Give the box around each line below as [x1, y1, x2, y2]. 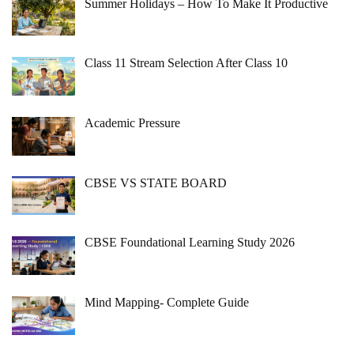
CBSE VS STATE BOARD [85, 175, 227, 190]
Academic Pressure [85, 116, 180, 130]
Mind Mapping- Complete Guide [85, 295, 249, 309]
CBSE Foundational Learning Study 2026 [85, 235, 295, 250]
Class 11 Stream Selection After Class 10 [85, 56, 288, 70]
